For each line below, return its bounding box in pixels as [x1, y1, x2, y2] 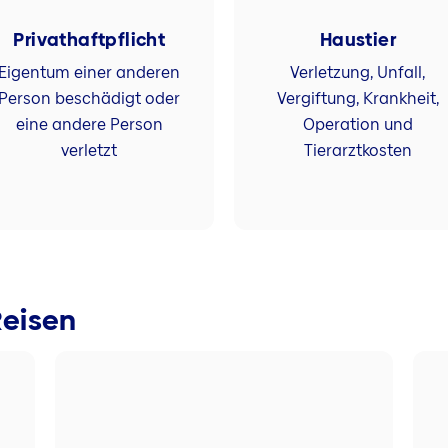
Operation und [302, 112, 413, 136]
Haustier [319, 26, 397, 52]
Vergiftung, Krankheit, [276, 86, 439, 110]
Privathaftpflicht [13, 26, 166, 52]
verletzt [61, 138, 118, 162]
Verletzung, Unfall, [290, 60, 426, 84]
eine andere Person [15, 112, 163, 136]
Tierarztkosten [303, 138, 412, 162]
